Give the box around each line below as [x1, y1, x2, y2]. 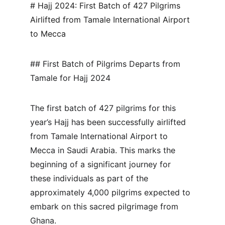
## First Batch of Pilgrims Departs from [30, 59, 183, 69]
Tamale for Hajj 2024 [30, 73, 110, 83]
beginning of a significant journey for [30, 159, 173, 169]
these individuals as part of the [30, 173, 151, 183]
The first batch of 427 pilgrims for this [30, 103, 178, 113]
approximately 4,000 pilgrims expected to [30, 187, 193, 197]
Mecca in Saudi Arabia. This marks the [30, 145, 178, 155]
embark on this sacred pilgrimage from [30, 201, 181, 211]
